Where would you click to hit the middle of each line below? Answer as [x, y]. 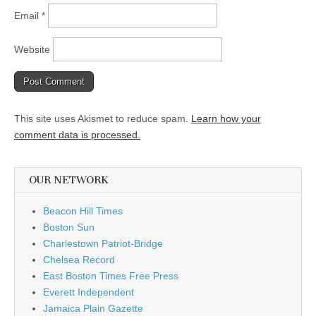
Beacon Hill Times [83, 211]
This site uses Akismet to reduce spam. [103, 119]
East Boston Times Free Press [111, 276]
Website [32, 49]
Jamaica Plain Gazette [93, 308]
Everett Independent [89, 292]
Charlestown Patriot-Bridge [103, 243]
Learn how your [226, 119]
